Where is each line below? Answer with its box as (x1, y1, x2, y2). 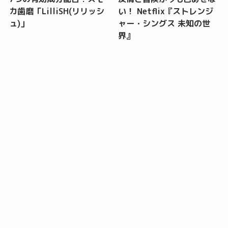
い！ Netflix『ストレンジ (118, 5, 214, 17)
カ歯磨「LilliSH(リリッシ (9, 5, 104, 17)
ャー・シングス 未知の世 (118, 17, 211, 29)
